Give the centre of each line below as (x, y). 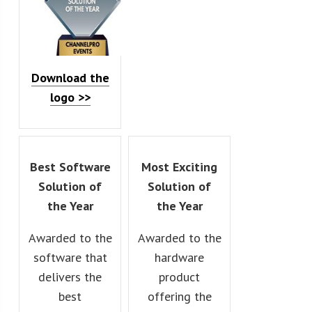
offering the (179, 296)
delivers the (70, 276)
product (180, 276)
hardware (180, 257)
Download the (70, 77)
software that (70, 257)
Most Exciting (180, 166)
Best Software (70, 166)
